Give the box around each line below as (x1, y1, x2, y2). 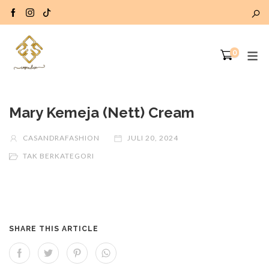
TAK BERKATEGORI (21, 151, 94, 160)
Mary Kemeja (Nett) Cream (9, 104, 195, 121)
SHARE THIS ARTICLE (9, 224, 98, 233)
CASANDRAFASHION (21, 133, 100, 142)
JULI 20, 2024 (125, 133, 178, 142)
